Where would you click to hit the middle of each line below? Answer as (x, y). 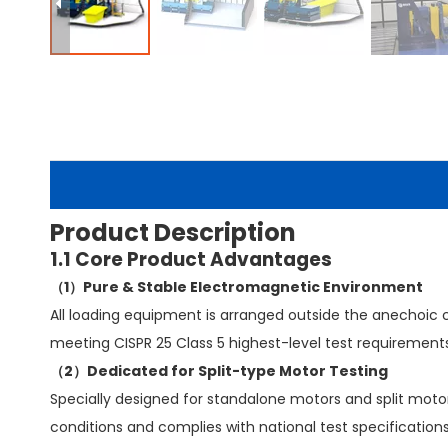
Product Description (173, 232)
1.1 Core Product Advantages (191, 259)
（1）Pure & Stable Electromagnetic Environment (236, 287)
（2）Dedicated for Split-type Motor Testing (219, 371)
